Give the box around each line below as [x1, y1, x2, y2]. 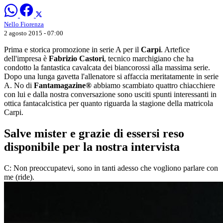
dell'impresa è [4, 54, 49, 63]
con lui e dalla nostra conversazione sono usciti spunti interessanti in [4, 90, 217, 99]
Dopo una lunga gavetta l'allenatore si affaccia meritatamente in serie [4, 72, 219, 81]
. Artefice [161, 45, 190, 54]
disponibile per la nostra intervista [4, 140, 180, 153]
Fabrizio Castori [49, 54, 104, 63]
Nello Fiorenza [4, 20, 44, 28]
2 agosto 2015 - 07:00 [4, 29, 63, 37]
